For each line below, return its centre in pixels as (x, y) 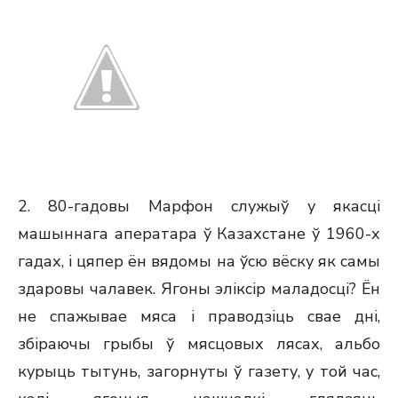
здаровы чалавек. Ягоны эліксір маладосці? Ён (199, 289)
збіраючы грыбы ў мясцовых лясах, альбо (199, 344)
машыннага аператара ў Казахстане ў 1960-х (199, 234)
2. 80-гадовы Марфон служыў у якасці (199, 206)
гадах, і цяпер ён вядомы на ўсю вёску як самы (199, 261)
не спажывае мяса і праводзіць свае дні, (199, 316)
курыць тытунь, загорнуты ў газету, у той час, (199, 371)
